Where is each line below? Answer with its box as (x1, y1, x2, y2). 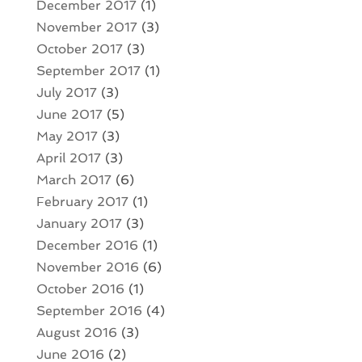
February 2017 (36, 193, 128, 209)
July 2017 (36, 84, 97, 100)
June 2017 (36, 106, 103, 122)
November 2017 (36, 19, 137, 35)
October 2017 (36, 40, 123, 57)
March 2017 (36, 171, 112, 187)
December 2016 (36, 237, 138, 253)
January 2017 (36, 215, 122, 231)
